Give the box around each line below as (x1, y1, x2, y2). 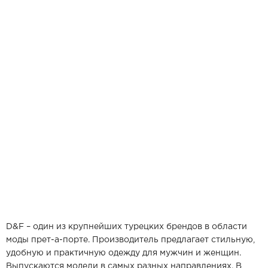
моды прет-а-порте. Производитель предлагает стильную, (6, 236, 255, 243)
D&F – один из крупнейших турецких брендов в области (6, 223, 247, 230)
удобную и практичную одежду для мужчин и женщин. (6, 249, 241, 257)
